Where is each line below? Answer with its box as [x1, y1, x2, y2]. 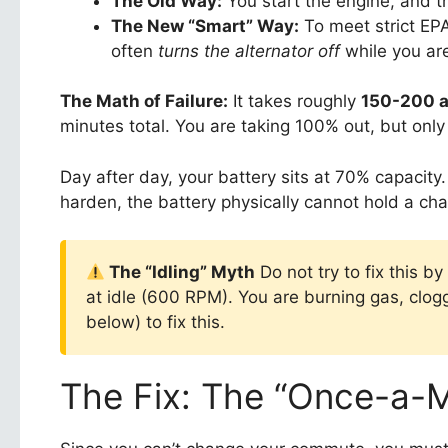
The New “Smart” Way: [111, 15, 299, 36]
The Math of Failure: [60, 91, 228, 112]
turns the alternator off [158, 40, 340, 61]
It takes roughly [228, 91, 361, 112]
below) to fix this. [86, 312, 225, 333]
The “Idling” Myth [105, 262, 256, 283]
